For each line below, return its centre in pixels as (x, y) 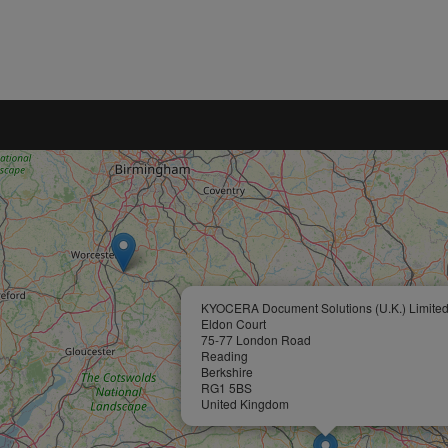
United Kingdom (245, 403)
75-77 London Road (256, 339)
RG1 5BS (226, 387)
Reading (224, 355)
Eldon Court (233, 323)
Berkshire (227, 371)
